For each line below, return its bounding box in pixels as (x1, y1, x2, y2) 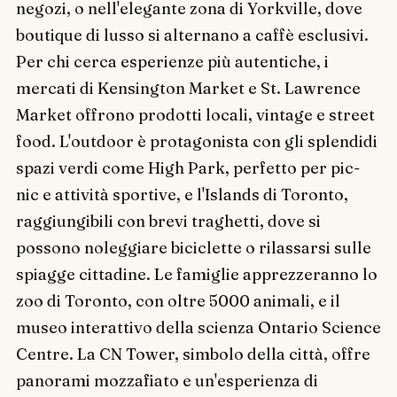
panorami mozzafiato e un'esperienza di (15, 370, 318, 391)
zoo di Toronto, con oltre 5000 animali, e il (15, 290, 340, 311)
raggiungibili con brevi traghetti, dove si (15, 210, 321, 231)
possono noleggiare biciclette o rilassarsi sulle (15, 237, 371, 258)
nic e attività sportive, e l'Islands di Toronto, (15, 183, 348, 205)
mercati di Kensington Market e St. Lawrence (15, 77, 361, 98)
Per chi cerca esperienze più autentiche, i (15, 51, 329, 72)
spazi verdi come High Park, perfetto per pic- (15, 157, 360, 178)
